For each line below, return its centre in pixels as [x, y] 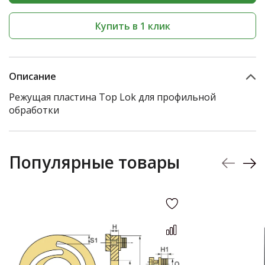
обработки [34, 110]
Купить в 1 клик [132, 26]
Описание [33, 76]
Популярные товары [94, 162]
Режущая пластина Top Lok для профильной [112, 97]
